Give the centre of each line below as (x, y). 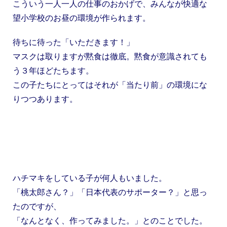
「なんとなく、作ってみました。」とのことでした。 (110, 220)
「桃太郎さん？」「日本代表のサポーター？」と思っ (110, 192)
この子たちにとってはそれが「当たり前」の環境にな (110, 84)
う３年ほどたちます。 (53, 70)
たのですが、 (37, 206)
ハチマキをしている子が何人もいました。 (90, 178)
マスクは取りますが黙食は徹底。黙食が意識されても (110, 56)
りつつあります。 (45, 99)
